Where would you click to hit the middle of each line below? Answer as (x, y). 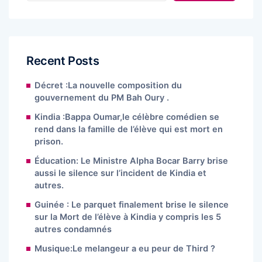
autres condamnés (73, 230)
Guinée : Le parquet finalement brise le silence (132, 205)
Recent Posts (63, 61)
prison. (49, 142)
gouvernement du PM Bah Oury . (102, 98)
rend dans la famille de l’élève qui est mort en (129, 130)
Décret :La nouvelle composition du (108, 86)
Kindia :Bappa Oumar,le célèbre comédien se (127, 117)
